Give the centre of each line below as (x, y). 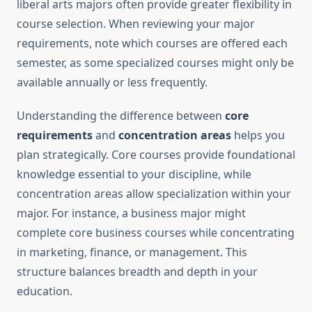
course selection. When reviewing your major (136, 24)
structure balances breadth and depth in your (137, 272)
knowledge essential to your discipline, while (134, 174)
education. (45, 291)
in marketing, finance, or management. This (132, 252)
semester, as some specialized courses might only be (155, 63)
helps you (258, 135)
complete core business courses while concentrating (156, 233)
